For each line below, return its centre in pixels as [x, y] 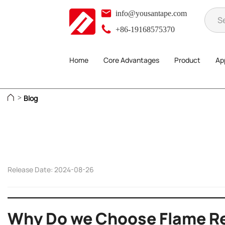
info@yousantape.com [150, 13]
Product [187, 60]
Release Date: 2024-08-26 [51, 170]
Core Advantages [131, 60]
